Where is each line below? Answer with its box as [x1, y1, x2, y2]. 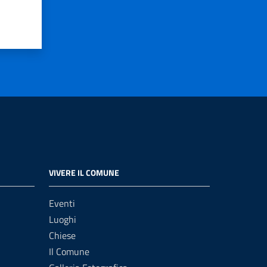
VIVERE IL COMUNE [49, 166, 119, 179]
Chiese [49, 228, 76, 243]
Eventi [49, 195, 75, 210]
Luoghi [49, 212, 76, 226]
